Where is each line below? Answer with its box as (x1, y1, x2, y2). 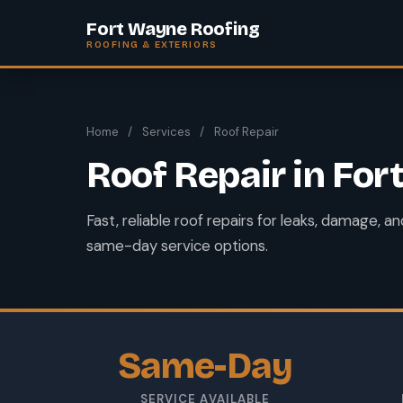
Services (141, 124, 191, 139)
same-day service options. (86, 236, 268, 255)
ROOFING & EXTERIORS (86, 39, 218, 50)
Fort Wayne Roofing (86, 18, 260, 40)
